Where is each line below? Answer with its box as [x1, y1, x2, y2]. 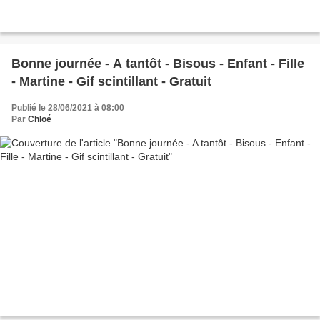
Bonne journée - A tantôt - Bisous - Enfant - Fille [11, 56, 304, 71]
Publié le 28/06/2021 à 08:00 [11, 102, 124, 113]
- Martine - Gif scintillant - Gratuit [11, 74, 211, 89]
